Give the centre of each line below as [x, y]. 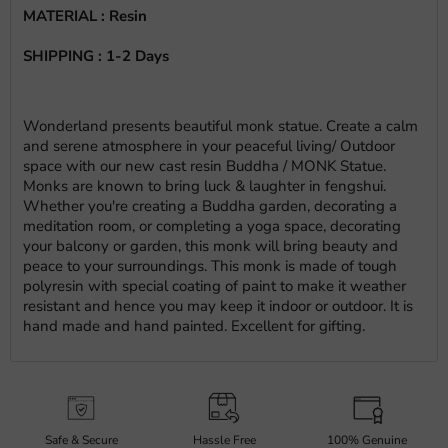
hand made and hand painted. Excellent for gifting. [194, 326]
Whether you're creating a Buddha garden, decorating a [210, 206]
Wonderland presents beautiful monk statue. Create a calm [220, 126]
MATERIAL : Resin [85, 16]
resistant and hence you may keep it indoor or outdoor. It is [218, 306]
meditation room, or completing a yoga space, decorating [212, 226]
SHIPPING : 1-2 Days [96, 56]
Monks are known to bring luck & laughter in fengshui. [204, 186]
